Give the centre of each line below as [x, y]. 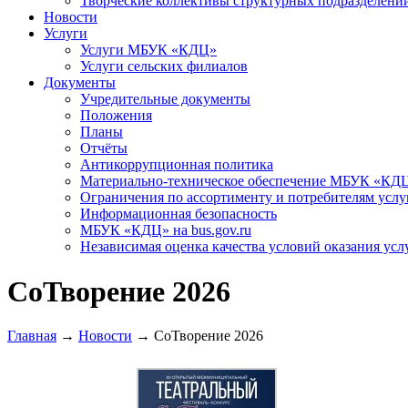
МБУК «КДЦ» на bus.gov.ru [166, 230]
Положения [116, 116]
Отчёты [104, 148]
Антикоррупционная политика [177, 165]
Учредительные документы [165, 99]
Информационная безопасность [178, 214]
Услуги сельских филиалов [164, 66]
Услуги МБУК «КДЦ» [148, 50]
